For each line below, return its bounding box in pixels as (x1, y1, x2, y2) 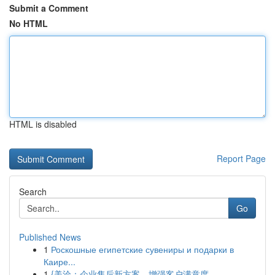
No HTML (9, 17, 48, 29)
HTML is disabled (9, 118, 77, 130)
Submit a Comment (9, 2, 88, 14)
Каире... (44, 255, 76, 268)
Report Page (217, 152, 266, 165)
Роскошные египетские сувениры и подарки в (51, 243, 234, 255)
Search (19, 185, 47, 198)
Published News (19, 231, 81, 243)
